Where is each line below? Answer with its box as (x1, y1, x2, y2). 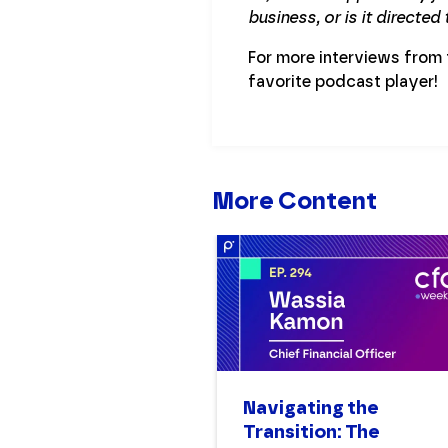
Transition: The (243, 419, 380, 443)
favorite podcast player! (248, 72, 438, 92)
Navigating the (243, 395, 379, 419)
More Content (212, 186, 377, 216)
